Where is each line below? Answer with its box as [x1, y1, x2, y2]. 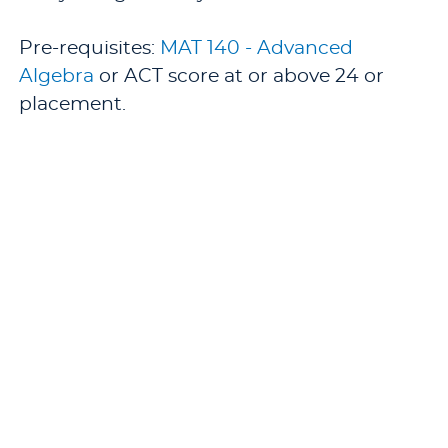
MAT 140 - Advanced [160, 39, 353, 58]
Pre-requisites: [19, 39, 160, 58]
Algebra [19, 67, 94, 86]
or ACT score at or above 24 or [94, 67, 384, 86]
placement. [19, 95, 126, 114]
